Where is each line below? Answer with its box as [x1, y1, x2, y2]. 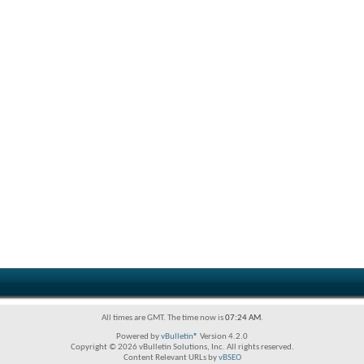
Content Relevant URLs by [123, 353, 219, 362]
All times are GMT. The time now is [101, 314, 225, 323]
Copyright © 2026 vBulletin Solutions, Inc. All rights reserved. [70, 343, 294, 352]
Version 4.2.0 [198, 332, 248, 341]
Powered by [116, 332, 161, 341]
